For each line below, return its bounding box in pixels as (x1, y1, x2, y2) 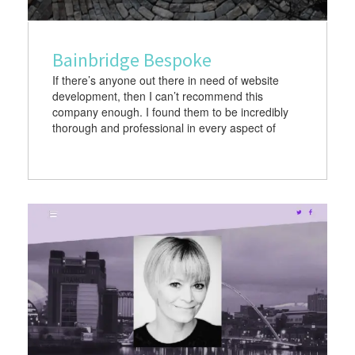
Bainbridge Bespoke (52, 47, 212, 72)
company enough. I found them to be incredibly (52, 103, 288, 120)
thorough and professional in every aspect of (52, 119, 276, 136)
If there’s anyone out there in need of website (52, 71, 279, 88)
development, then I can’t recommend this (52, 87, 263, 104)
